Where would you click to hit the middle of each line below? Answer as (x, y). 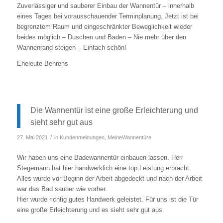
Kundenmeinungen (82, 137)
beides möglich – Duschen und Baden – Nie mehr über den (101, 37)
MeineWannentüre (129, 137)
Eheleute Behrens (42, 63)
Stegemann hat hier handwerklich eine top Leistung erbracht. (104, 168)
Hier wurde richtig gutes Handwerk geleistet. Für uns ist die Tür (107, 199)
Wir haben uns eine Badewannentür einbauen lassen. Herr (100, 157)
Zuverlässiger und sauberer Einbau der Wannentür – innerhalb (105, 5)
